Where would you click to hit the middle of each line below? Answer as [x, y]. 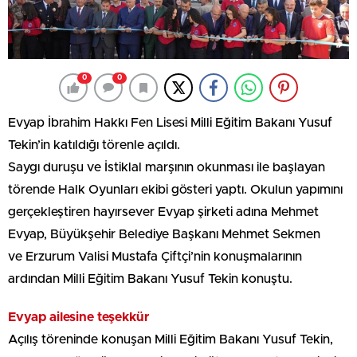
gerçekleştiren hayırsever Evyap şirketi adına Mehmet [163, 212]
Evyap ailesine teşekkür [78, 318]
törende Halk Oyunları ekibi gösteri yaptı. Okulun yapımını [175, 190]
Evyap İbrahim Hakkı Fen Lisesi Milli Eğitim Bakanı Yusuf [170, 123]
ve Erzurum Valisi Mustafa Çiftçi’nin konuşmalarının [155, 257]
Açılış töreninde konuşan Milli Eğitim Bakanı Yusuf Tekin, [171, 340]
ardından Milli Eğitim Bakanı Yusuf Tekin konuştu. [150, 279]
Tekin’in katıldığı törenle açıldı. [94, 145]
